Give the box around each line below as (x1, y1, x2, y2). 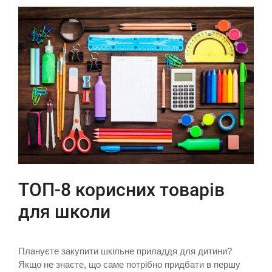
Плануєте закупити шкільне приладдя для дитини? (18, 246, 232, 257)
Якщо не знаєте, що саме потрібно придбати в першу (18, 259, 240, 270)
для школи (18, 201, 110, 223)
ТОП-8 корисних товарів (18, 179, 225, 201)
